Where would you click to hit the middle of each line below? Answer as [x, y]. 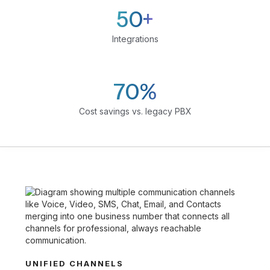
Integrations [135, 39]
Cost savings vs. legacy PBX [135, 111]
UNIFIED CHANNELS [75, 263]
